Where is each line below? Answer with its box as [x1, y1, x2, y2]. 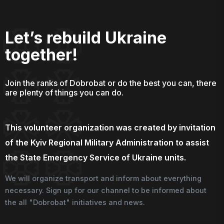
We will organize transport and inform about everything [5, 173, 201, 182]
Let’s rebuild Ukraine [5, 28, 166, 48]
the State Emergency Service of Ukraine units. [5, 152, 186, 162]
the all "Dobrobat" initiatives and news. [5, 197, 145, 206]
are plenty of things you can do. [5, 87, 123, 98]
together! [5, 45, 78, 65]
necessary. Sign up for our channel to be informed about [5, 185, 206, 194]
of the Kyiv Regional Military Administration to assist [5, 137, 209, 147]
